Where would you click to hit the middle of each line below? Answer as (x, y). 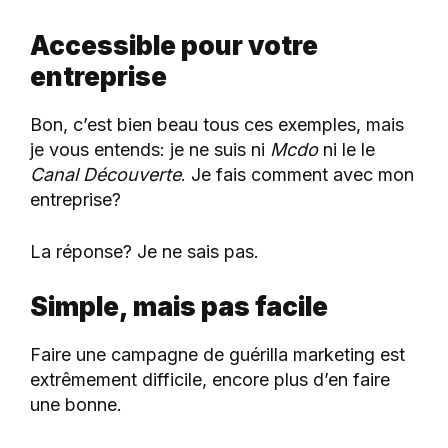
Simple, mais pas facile (179, 307)
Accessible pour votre (174, 46)
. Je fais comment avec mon (297, 175)
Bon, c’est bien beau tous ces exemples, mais (217, 125)
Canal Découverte (105, 175)
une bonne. (76, 405)
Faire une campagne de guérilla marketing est (217, 355)
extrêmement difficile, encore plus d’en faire (210, 380)
